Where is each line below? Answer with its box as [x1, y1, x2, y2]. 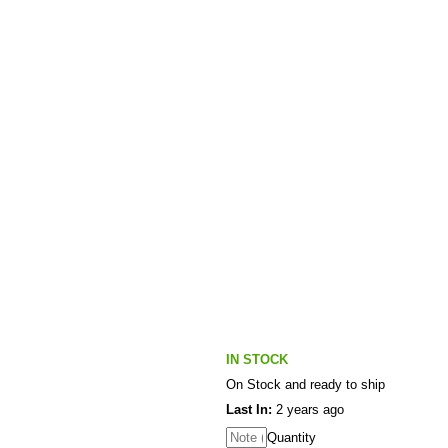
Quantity [267, 430, 316, 445]
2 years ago [272, 402, 344, 417]
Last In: [226, 402, 272, 417]
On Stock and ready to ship [226, 377, 385, 392]
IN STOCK [226, 352, 288, 367]
